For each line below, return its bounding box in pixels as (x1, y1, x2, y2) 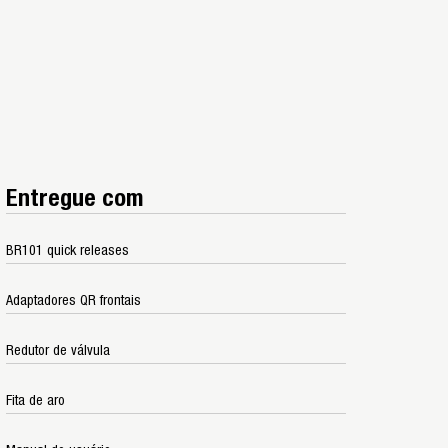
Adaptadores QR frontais (6, 293, 141, 308)
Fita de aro (6, 393, 65, 408)
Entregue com (6, 186, 143, 211)
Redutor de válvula (6, 343, 110, 358)
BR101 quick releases (6, 243, 129, 258)
